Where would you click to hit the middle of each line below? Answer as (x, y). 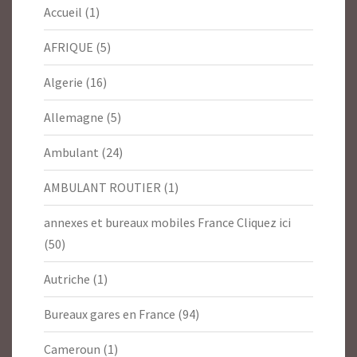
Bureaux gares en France (110, 314)
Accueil (63, 12)
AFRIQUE (69, 47)
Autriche (67, 279)
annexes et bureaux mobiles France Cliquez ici (167, 223)
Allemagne (74, 118)
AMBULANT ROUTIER (102, 188)
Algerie (63, 82)
